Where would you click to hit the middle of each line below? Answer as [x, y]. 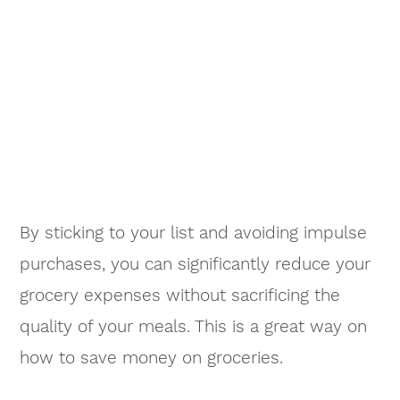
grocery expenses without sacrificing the [180, 296]
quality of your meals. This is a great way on [194, 327]
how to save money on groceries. [152, 358]
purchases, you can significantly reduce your [196, 264]
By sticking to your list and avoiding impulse [194, 233]
